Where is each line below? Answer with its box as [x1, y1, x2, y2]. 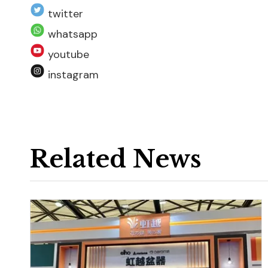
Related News [30, 144, 201, 174]
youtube [45, 47, 89, 62]
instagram [45, 68, 99, 82]
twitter [45, 7, 83, 21]
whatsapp [45, 27, 98, 41]
